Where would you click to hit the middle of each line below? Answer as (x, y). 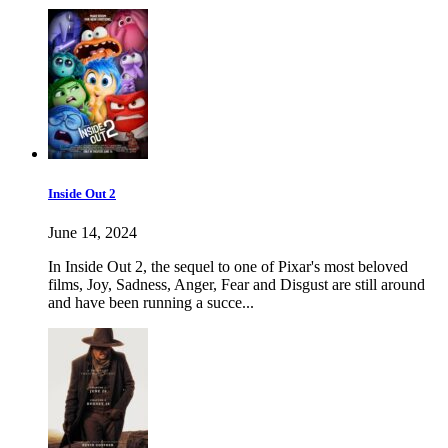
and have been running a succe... (151, 302)
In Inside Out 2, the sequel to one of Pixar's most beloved (228, 266)
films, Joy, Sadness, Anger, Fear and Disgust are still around (236, 284)
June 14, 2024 (92, 232)
